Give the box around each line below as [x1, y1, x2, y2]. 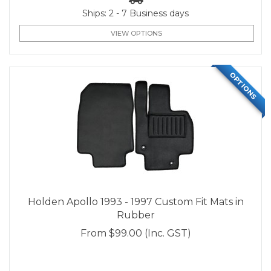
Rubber [116, 209, 155, 221]
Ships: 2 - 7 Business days [82, 8, 189, 19]
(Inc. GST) [144, 227, 191, 240]
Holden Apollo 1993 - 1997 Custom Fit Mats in [27, 196, 244, 208]
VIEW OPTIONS [111, 29, 163, 38]
